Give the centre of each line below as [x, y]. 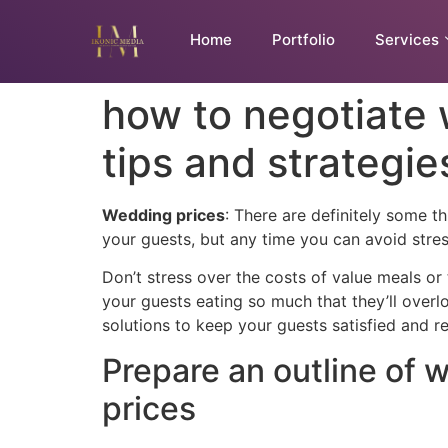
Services [406, 39]
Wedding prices [163, 214]
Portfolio [303, 39]
